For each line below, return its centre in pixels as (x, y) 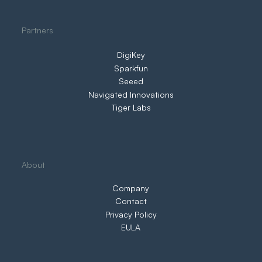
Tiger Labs (131, 107)
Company (131, 188)
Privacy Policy (131, 214)
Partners (38, 30)
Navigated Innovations (131, 94)
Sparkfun (131, 68)
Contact (131, 201)
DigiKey (131, 55)
